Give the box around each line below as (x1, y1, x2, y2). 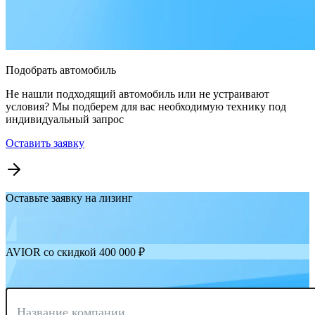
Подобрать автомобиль (6, 64, 116, 77)
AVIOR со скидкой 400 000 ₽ (6, 246, 145, 259)
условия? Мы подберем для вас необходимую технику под (6, 101, 286, 113)
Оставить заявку (6, 137, 84, 150)
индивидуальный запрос (6, 113, 124, 126)
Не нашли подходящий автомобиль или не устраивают (6, 88, 269, 101)
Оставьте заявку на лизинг (6, 192, 133, 205)
